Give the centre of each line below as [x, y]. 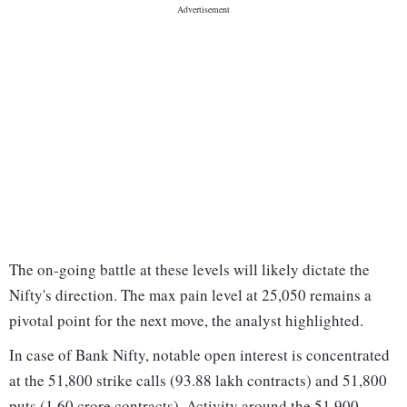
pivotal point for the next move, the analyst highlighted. [186, 321]
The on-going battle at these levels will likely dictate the [189, 270]
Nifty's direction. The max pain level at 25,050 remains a [190, 295]
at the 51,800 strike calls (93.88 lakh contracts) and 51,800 [198, 381]
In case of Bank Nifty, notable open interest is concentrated [199, 355]
